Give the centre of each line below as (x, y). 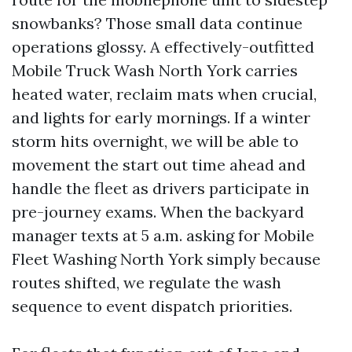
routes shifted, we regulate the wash (147, 282)
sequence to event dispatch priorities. (152, 306)
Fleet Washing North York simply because (166, 258)
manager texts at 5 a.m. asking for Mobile (163, 235)
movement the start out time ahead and (159, 164)
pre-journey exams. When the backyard (158, 211)
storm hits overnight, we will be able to (155, 141)
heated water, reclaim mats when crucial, (164, 93)
